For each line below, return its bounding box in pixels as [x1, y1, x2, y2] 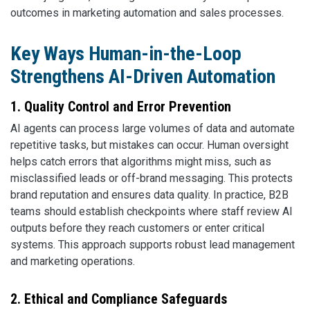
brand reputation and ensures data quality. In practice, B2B [10, 188, 289, 201]
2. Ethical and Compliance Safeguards [10, 290, 227, 307]
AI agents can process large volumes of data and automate [10, 121, 295, 135]
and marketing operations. [10, 254, 135, 268]
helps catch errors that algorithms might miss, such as [10, 154, 271, 168]
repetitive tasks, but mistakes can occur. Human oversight [10, 138, 289, 152]
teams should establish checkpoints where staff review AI [10, 204, 293, 218]
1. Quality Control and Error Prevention [10, 98, 231, 115]
